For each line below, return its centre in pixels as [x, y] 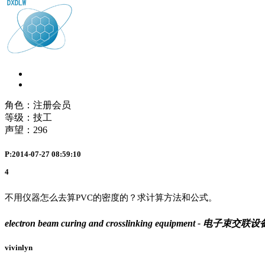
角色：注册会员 [38, 105]
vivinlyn [19, 248]
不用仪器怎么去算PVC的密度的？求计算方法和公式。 [111, 197]
